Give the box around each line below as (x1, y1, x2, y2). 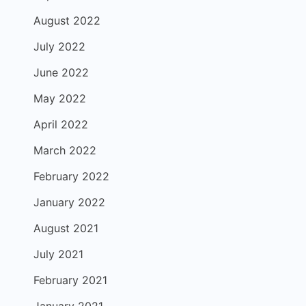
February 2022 (33, 169, 109, 183)
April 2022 (33, 117, 88, 131)
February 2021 (33, 273, 107, 287)
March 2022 (33, 143, 96, 157)
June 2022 (33, 66, 89, 79)
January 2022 (33, 195, 105, 209)
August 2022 (33, 14, 100, 27)
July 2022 (33, 40, 85, 53)
